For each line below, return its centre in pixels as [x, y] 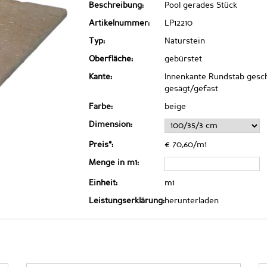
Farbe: [101, 107]
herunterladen [192, 201]
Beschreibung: [116, 5]
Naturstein [185, 41]
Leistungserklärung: [127, 201]
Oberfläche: [111, 59]
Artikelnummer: [119, 23]
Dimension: [111, 125]
